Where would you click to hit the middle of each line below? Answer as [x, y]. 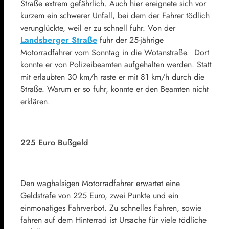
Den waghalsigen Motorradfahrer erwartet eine [100, 183]
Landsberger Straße [59, 40]
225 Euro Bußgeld [54, 142]
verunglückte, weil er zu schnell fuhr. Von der [98, 28]
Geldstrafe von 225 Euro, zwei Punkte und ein [99, 195]
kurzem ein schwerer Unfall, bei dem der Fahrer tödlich [115, 15]
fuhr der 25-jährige [130, 40]
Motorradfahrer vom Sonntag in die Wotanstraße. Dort [115, 52]
